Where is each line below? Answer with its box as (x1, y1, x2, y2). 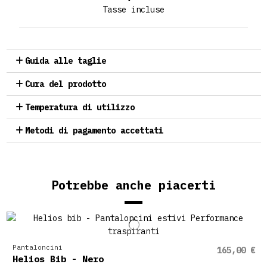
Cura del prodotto (25, 79, 107, 90)
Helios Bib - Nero (12, 252, 104, 265)
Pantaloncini (12, 243, 63, 252)
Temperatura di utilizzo (25, 102, 135, 113)
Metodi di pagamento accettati (25, 125, 164, 136)
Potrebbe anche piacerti (51, 177, 216, 194)
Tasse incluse (103, 4, 164, 15)
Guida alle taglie (25, 55, 107, 67)
